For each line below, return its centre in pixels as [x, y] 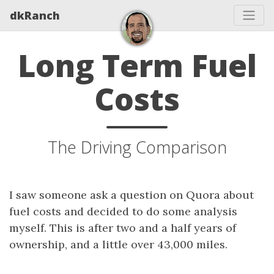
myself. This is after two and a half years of [123, 228]
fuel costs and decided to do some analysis [123, 211]
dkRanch [35, 15]
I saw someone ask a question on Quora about [131, 195]
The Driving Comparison [137, 147]
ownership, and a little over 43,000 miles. [118, 244]
